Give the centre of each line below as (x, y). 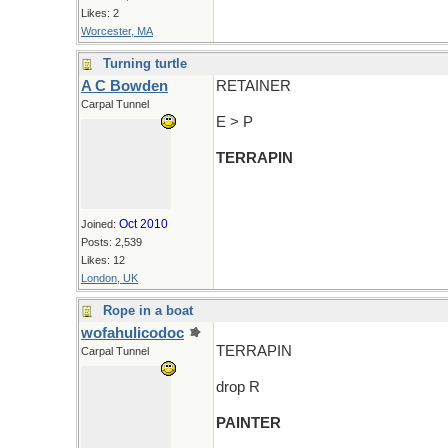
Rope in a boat (148, 310)
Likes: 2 (100, 13)
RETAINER (253, 86)
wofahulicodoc (132, 333)
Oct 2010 (143, 224)
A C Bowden (124, 86)
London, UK (109, 278)
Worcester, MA (117, 31)
